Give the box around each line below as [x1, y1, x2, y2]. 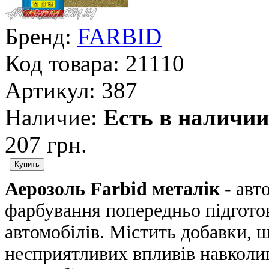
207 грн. [5, 131, 87, 158]
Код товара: [5, 50, 119, 77]
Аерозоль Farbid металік [5, 178, 220, 200]
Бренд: [5, 23, 71, 50]
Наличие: [5, 104, 97, 131]
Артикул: [5, 77, 95, 104]
